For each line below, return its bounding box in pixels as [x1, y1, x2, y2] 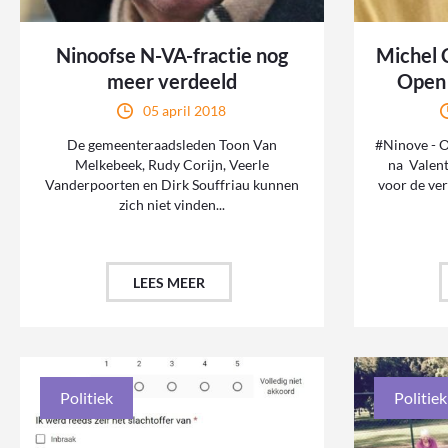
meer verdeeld [106, 69, 237, 94]
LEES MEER [132, 274, 205, 292]
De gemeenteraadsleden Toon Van [66, 136, 277, 154]
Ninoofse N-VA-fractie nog [55, 43, 288, 68]
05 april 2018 [143, 102, 227, 120]
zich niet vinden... [118, 196, 225, 214]
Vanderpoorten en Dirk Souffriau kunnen [44, 176, 299, 194]
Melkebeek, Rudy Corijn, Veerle [74, 156, 269, 174]
